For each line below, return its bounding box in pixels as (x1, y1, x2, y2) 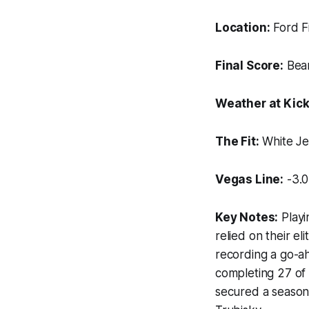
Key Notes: (215, 210, 279, 224)
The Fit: (215, 134, 259, 148)
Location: (215, 21, 270, 34)
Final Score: (215, 59, 283, 72)
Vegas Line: (215, 172, 284, 186)
